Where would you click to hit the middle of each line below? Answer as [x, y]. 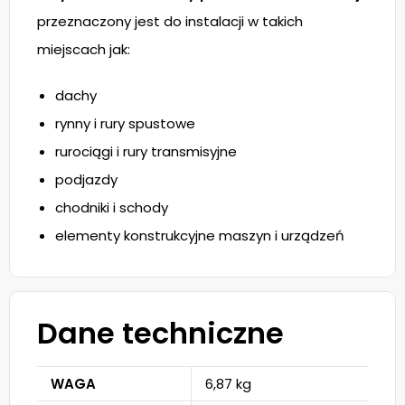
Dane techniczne [160, 333]
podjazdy [86, 179]
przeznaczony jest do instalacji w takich [170, 21]
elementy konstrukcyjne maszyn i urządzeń [200, 235]
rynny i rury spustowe [125, 123]
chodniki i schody [112, 207]
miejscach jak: [84, 49]
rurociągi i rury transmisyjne [146, 151]
